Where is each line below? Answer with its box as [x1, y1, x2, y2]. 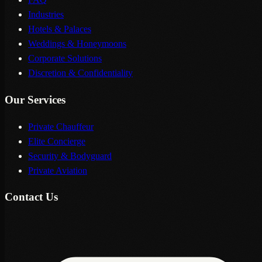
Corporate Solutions [28, 53, 102, 64]
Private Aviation [28, 165, 87, 175]
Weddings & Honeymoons [28, 39, 126, 49]
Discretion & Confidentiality [28, 68, 133, 78]
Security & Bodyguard [28, 150, 112, 161]
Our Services [5, 94, 65, 106]
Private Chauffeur [28, 121, 94, 132]
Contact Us [5, 191, 58, 204]
